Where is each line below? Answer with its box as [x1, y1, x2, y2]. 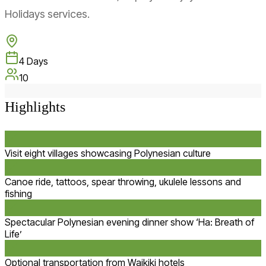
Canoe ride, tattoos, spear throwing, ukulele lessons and [5, 175, 241, 188]
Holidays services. [5, 7, 90, 20]
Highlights [5, 99, 65, 115]
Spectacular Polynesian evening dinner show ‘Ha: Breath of [5, 216, 254, 228]
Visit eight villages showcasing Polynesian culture [5, 147, 211, 159]
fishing [5, 187, 32, 199]
